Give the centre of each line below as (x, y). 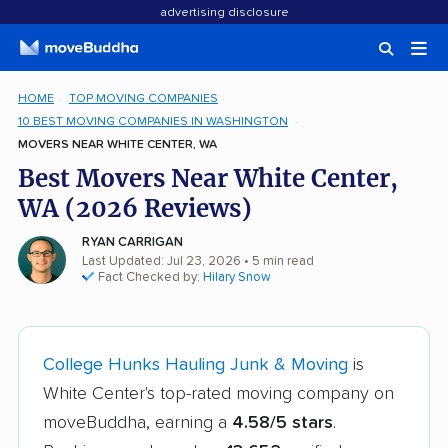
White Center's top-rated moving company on (218, 394)
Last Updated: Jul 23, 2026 (161, 261)
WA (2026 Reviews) (135, 208)
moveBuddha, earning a (137, 423)
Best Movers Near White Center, (208, 178)
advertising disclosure (224, 13)
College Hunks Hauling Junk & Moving (195, 365)
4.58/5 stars (282, 423)
